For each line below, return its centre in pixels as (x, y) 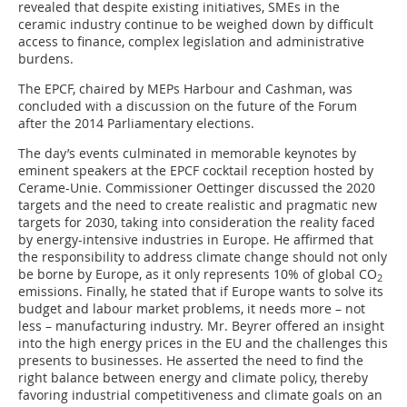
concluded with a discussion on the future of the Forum (188, 106)
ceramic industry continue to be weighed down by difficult (196, 25)
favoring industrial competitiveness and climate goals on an (200, 395)
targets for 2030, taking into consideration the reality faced (197, 223)
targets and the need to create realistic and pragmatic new (198, 205)
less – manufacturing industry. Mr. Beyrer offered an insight (201, 326)
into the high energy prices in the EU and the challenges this (203, 343)
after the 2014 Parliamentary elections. (136, 124)
